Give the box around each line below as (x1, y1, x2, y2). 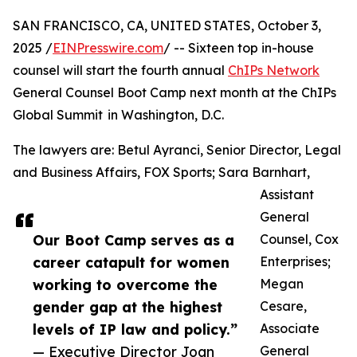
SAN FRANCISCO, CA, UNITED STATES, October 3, (13, 18, 321, 34)
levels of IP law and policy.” (33, 320, 237, 339)
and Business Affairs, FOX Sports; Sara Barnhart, (13, 164, 310, 181)
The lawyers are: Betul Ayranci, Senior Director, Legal (13, 142, 341, 159)
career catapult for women (33, 253, 229, 272)
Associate (260, 320, 320, 337)
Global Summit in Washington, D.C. (13, 107, 224, 124)
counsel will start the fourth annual (13, 62, 228, 79)
